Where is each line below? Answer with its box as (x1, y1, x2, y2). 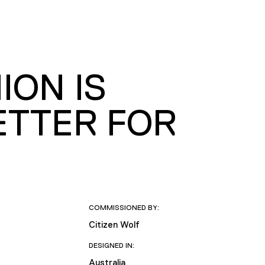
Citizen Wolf (88, 219, 140, 230)
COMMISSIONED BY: (88, 203, 159, 212)
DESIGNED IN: (88, 241, 134, 250)
